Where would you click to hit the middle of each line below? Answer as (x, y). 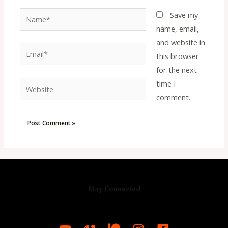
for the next (176, 69)
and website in (180, 42)
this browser (177, 56)
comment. (173, 97)
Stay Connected (114, 190)
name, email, (177, 28)
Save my (184, 15)
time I (166, 83)
